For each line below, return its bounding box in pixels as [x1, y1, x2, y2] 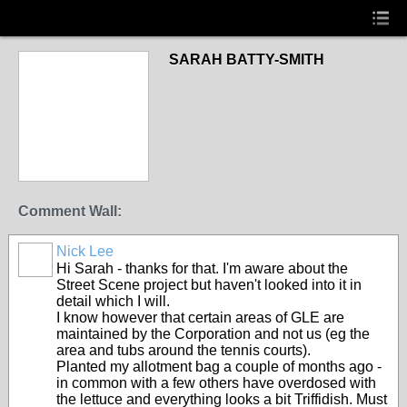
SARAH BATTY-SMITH [169, 52, 324, 67]
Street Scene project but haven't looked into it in [56, 277, 362, 293]
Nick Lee [56, 243, 114, 259]
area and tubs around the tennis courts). [56, 342, 311, 358]
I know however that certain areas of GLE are [56, 310, 344, 325]
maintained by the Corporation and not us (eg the [56, 326, 370, 342]
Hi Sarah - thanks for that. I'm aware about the [56, 261, 348, 276]
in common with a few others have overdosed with [56, 375, 376, 391]
